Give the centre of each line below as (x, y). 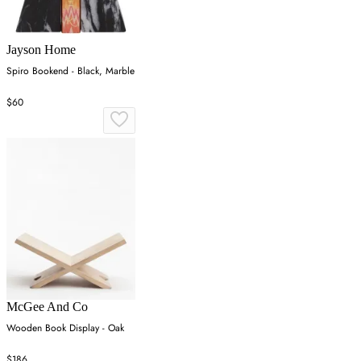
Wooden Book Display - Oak (65, 328)
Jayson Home (41, 49)
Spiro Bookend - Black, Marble (71, 71)
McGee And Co (47, 306)
